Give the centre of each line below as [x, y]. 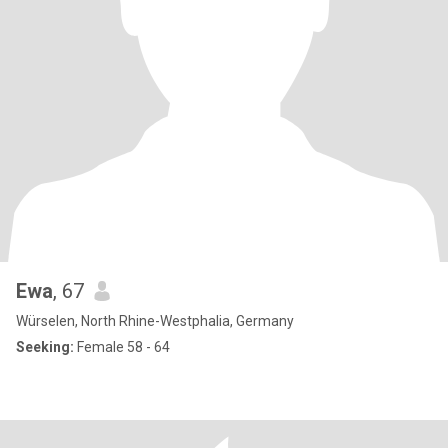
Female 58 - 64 [122, 347]
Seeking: [45, 347]
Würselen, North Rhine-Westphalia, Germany [155, 321]
